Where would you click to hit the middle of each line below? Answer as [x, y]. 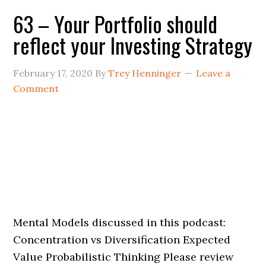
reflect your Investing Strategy [133, 45]
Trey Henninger [145, 73]
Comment [36, 88]
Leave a [213, 73]
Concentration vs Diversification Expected [122, 240]
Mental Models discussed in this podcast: [120, 222]
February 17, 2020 [53, 73]
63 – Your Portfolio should [115, 23]
